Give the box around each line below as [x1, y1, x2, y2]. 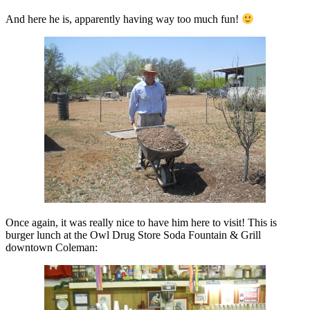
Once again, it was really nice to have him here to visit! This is [6, 217, 277, 229]
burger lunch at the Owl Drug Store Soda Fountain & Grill [6, 229, 261, 241]
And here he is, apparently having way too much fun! [6, 13, 241, 26]
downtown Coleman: [6, 241, 98, 254]
